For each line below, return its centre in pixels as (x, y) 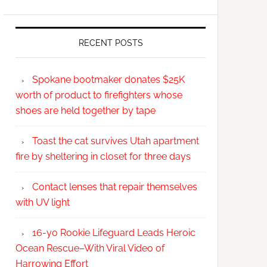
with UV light (43, 202)
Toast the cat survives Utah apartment (116, 141)
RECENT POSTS (111, 43)
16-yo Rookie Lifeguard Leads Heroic (114, 233)
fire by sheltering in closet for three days (103, 156)
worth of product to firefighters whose (99, 95)
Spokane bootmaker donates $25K (108, 80)
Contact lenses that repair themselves (115, 187)
